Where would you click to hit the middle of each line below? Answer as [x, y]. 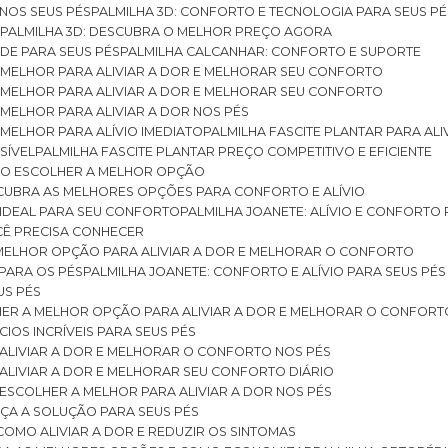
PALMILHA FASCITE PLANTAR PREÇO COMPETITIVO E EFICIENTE [238, 151]
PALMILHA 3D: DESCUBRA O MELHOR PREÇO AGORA [170, 31]
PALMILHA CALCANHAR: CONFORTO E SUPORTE [275, 51]
